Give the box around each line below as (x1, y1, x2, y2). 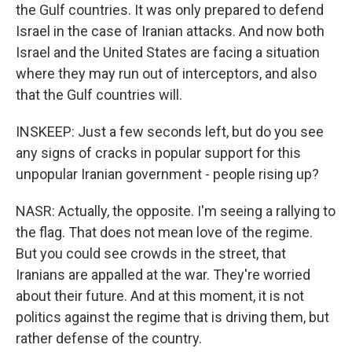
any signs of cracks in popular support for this (16, 145, 301, 161)
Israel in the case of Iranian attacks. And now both (16, 23, 324, 39)
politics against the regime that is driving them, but (16, 309, 329, 325)
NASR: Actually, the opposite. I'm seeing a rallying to (16, 203, 335, 219)
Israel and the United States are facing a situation (16, 44, 320, 60)
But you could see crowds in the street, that (16, 245, 286, 262)
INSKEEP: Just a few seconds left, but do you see (16, 123, 324, 140)
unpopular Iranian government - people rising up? (16, 166, 319, 182)
